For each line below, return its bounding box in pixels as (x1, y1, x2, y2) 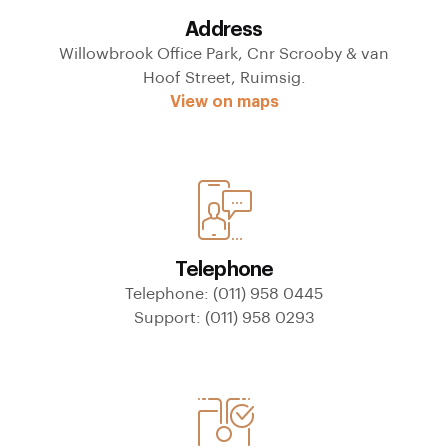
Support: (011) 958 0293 (133, 310, 315, 326)
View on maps (169, 94, 279, 110)
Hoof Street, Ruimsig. (142, 70, 306, 86)
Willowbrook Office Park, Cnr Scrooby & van (59, 46, 389, 62)
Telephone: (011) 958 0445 (125, 286, 323, 302)
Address (185, 20, 263, 40)
